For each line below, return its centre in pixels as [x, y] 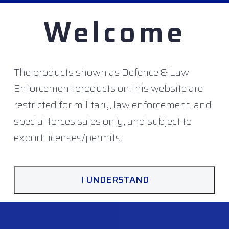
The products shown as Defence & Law [102, 72]
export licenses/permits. [68, 137]
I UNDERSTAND [114, 180]
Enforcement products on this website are [109, 88]
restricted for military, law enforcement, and [113, 105]
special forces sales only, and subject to [103, 121]
